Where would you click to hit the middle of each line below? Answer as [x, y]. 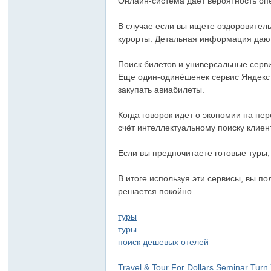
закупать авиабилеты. [162, 90]
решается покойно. [156, 191]
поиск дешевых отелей [164, 242]
